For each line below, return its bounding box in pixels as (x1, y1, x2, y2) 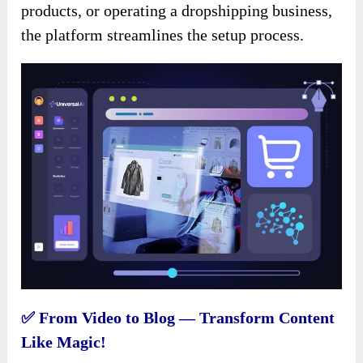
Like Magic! (21, 333, 107, 352)
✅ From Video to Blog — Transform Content (21, 309, 335, 327)
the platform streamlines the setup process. (21, 25, 305, 44)
